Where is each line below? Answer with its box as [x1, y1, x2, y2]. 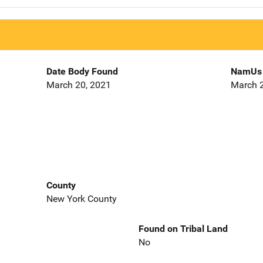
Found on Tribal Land [139, 222, 228, 234]
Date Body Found [46, 66, 118, 77]
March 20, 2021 [46, 79, 111, 91]
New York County [46, 193, 117, 204]
